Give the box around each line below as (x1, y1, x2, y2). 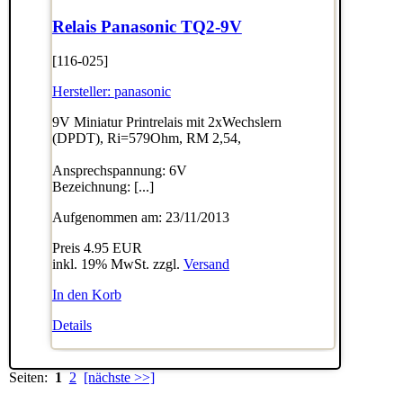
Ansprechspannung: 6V (51, 163, 187, 179)
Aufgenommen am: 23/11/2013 (51, 210, 229, 226)
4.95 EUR (83, 240, 142, 256)
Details (51, 318, 92, 334)
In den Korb (51, 287, 121, 303)
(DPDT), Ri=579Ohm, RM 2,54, (51, 130, 241, 147)
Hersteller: (51, 84, 114, 100)
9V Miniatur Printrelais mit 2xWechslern (51, 114, 282, 130)
